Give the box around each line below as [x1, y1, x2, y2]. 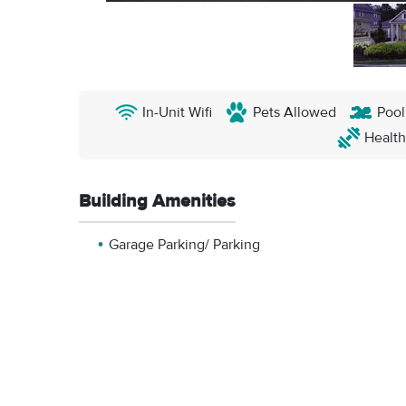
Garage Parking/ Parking [109, 236, 260, 254]
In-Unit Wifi [142, 103, 212, 121]
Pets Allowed [253, 103, 336, 121]
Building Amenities [79, 189, 236, 212]
